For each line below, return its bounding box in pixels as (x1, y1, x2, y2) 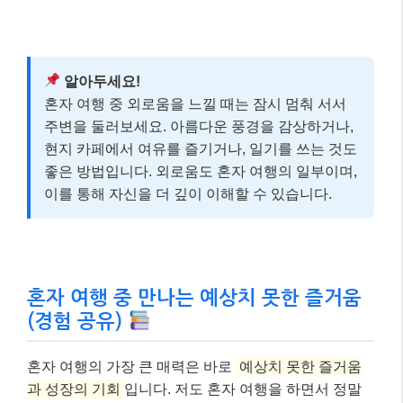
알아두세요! (60, 73, 141, 89)
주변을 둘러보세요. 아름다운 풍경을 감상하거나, (44, 118, 354, 134)
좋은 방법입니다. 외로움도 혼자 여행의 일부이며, (44, 163, 357, 179)
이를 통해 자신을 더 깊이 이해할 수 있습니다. (44, 185, 332, 201)
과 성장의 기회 (27, 381, 121, 397)
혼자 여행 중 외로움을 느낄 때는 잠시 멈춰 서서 (44, 95, 346, 112)
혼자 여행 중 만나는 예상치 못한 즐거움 (27, 287, 362, 308)
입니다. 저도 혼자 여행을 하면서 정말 (124, 381, 362, 397)
